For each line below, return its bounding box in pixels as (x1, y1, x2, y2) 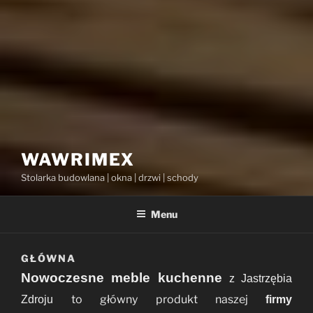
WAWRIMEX (21, 150, 136, 170)
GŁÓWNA (21, 252, 76, 265)
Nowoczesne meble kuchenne (21, 270, 229, 285)
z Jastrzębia (228, 272, 292, 284)
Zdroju (21, 293, 72, 305)
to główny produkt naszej (71, 292, 266, 306)
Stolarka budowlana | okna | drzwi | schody (21, 172, 198, 183)
